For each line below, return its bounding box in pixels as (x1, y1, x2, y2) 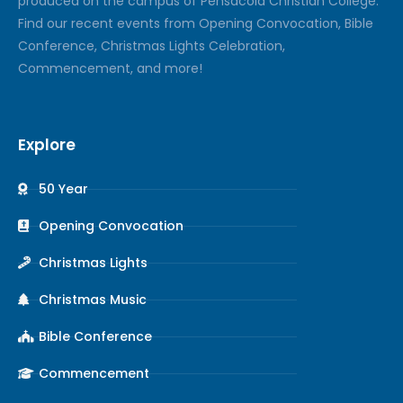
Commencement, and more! (18, 58, 202, 77)
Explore (18, 133, 76, 156)
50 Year (38, 179, 88, 198)
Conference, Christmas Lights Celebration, (18, 36, 285, 55)
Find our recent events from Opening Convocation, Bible (18, 13, 373, 32)
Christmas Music (38, 290, 147, 309)
